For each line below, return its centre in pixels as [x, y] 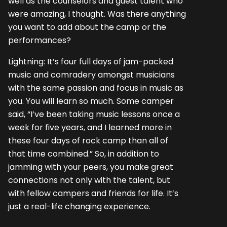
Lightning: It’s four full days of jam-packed [91, 61]
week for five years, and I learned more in [90, 127]
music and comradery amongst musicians [91, 74]
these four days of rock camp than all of [88, 140]
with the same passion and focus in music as [96, 88]
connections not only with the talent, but [89, 180]
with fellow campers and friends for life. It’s [93, 193]
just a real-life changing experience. [79, 206]
